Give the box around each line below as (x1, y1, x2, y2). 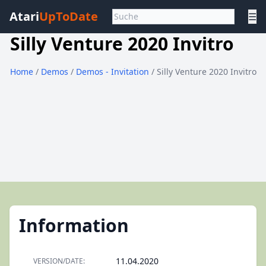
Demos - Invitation (75, 66, 151, 77)
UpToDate (39, 8, 98, 24)
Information (19, 213, 129, 237)
